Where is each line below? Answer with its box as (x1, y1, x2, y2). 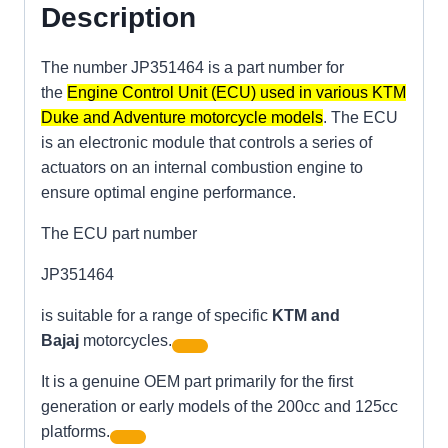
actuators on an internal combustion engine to (41, 159, 363, 177)
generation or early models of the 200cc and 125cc (41, 398, 398, 416)
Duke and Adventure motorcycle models (41, 109, 323, 127)
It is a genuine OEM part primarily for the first (41, 373, 353, 391)
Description (41, 2, 196, 34)
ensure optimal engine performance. (41, 184, 296, 202)
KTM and (272, 307, 340, 325)
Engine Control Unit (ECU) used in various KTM (67, 84, 406, 102)
